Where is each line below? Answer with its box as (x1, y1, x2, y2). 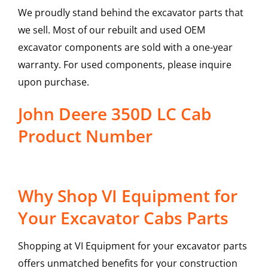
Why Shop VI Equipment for (17, 184, 237, 208)
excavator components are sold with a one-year (17, 41, 233, 54)
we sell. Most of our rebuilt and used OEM (17, 23, 205, 37)
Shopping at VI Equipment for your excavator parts (17, 239, 247, 253)
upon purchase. (17, 75, 89, 89)
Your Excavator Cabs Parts (17, 206, 229, 230)
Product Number (17, 124, 153, 148)
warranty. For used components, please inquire (17, 58, 232, 72)
